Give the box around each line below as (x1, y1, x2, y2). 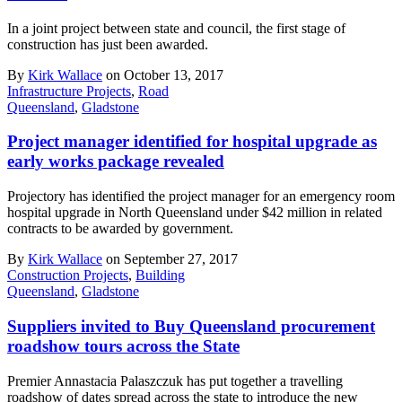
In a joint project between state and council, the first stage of (7, 20, 345, 36)
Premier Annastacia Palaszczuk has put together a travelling (7, 372, 343, 389)
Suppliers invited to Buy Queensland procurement (7, 316, 375, 336)
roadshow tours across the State (7, 336, 240, 355)
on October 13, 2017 (102, 66, 223, 83)
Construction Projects (7, 267, 128, 284)
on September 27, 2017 (102, 251, 238, 267)
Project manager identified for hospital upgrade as (7, 132, 377, 152)
